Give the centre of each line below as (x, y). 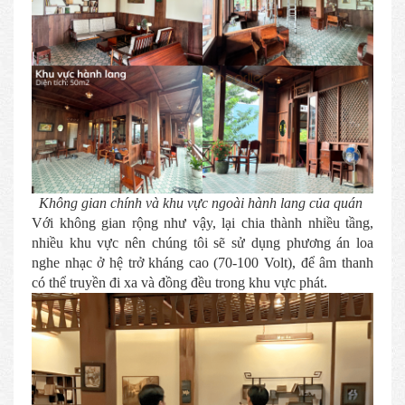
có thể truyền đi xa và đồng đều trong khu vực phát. (179, 283)
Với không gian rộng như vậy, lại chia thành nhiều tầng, (202, 223)
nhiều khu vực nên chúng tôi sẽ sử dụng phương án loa (202, 243)
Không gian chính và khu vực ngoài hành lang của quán (202, 203)
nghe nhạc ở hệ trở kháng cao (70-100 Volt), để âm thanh (202, 263)
